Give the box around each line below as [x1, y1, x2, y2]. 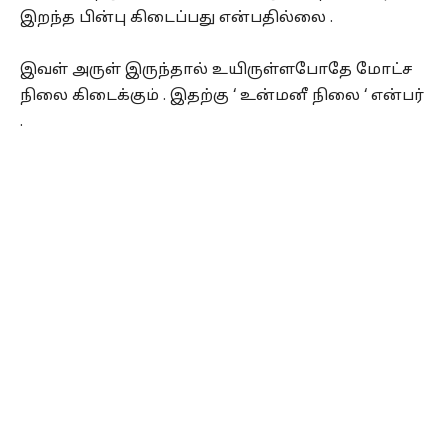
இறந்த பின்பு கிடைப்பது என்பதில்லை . [20, 9, 333, 29]
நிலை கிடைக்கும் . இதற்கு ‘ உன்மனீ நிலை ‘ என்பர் [20, 87, 424, 107]
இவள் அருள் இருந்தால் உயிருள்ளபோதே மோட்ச [20, 61, 412, 81]
